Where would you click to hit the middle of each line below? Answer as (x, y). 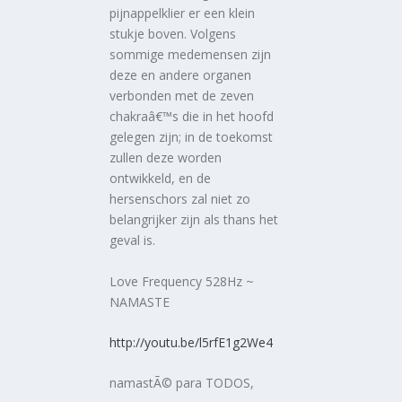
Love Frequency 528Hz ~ (182, 281)
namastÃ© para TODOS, (182, 383)
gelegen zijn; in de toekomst (192, 137)
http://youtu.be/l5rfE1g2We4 (192, 342)
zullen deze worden (166, 158)
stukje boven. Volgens (173, 34)
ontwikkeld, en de (161, 179)
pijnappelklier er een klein (183, 13)
